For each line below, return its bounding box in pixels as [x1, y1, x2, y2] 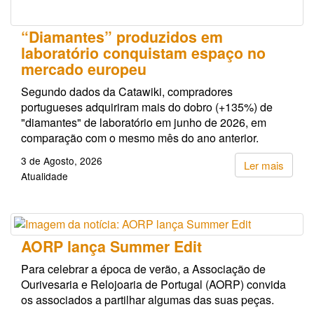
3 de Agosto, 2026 [21, 153, 102, 168]
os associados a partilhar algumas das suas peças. [21, 292, 274, 308]
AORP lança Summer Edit [21, 235, 202, 258]
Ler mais [244, 158, 284, 173]
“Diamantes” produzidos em [21, 26, 223, 48]
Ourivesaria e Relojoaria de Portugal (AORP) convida [21, 276, 286, 293]
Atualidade [21, 169, 68, 184]
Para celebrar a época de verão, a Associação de [21, 261, 266, 278]
